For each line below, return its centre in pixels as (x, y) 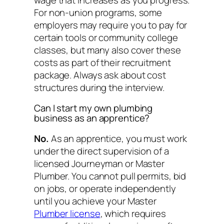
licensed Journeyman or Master (99, 163)
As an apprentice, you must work (118, 138)
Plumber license (67, 213)
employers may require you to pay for (111, 25)
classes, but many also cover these (107, 50)
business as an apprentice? (92, 118)
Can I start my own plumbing (93, 108)
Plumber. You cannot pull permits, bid (110, 176)
